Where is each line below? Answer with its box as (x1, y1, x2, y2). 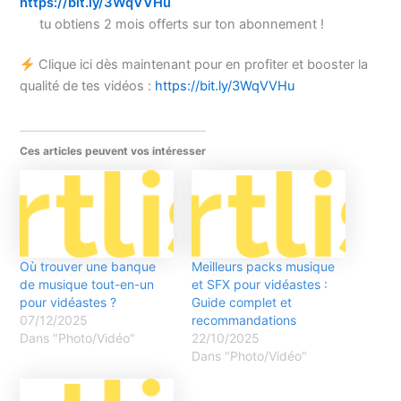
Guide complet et (192, 294, 292, 311)
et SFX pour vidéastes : (192, 277, 328, 293)
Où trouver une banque (20, 259, 157, 275)
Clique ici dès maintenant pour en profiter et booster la (35, 56, 369, 73)
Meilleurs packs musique (192, 259, 335, 275)
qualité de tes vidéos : (20, 78, 156, 95)
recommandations (192, 312, 296, 328)
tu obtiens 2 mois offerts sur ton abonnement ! (39, 15, 325, 32)
